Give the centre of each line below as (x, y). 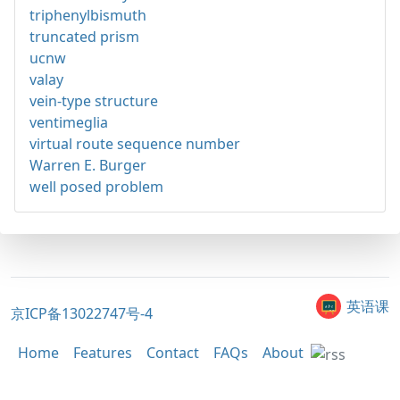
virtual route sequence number (135, 144)
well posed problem (96, 187)
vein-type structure (94, 101)
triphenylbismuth (88, 16)
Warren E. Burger (88, 166)
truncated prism (84, 37)
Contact (173, 353)
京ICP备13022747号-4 (82, 314)
